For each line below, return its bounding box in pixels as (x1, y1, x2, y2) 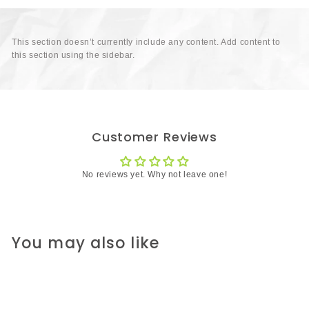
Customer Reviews (91, 128, 218, 146)
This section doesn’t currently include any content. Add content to (12, 37, 281, 47)
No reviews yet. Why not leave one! (81, 169, 228, 179)
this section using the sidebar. (12, 50, 135, 60)
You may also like (12, 232, 159, 254)
